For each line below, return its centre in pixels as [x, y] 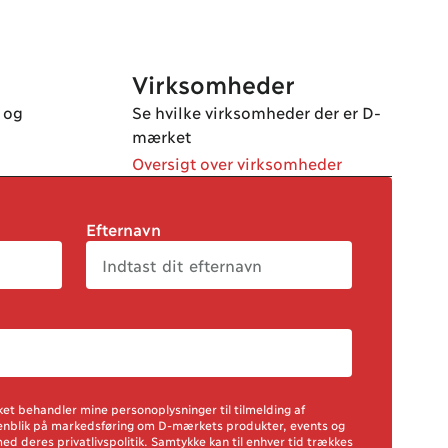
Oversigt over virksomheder [237, 162]
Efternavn [123, 228]
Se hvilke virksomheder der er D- [256, 111]
